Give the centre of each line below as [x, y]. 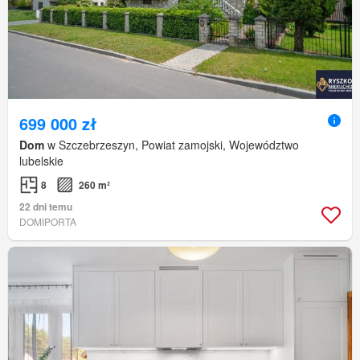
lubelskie [41, 161]
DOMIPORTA [48, 222]
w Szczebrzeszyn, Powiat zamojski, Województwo [172, 145]
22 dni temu [46, 207]
